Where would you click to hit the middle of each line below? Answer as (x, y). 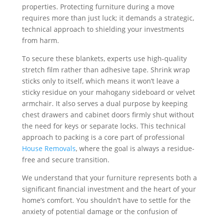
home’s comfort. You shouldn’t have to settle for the (106, 200)
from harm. (40, 40)
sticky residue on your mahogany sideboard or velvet (108, 92)
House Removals (49, 148)
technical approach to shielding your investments (103, 29)
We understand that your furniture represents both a (109, 178)
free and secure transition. (66, 160)
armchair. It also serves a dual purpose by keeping (105, 103)
